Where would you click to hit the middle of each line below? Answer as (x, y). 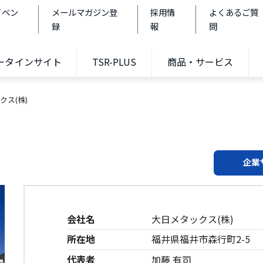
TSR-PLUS (114, 62)
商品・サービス (200, 62)
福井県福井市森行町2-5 (201, 239)
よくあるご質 (233, 12)
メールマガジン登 (85, 12)
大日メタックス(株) (193, 219)
